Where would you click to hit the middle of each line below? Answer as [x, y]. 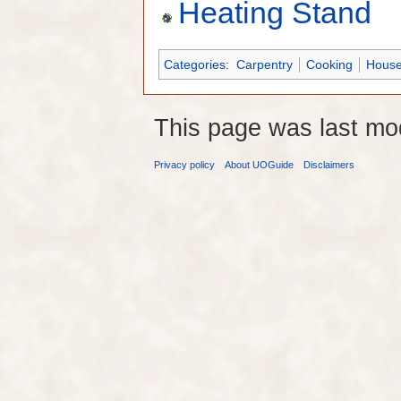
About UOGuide [260, 165]
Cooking [329, 65]
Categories [195, 65]
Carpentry [264, 65]
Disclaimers [329, 165]
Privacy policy [184, 165]
